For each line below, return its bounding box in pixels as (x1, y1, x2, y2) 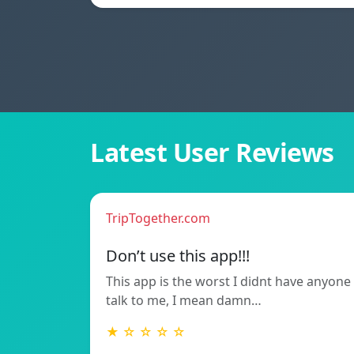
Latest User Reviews (90, 135, 334, 170)
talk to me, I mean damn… (106, 292, 262, 310)
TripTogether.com (106, 209, 210, 228)
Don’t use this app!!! (106, 245, 250, 267)
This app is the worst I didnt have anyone (106, 273, 351, 291)
